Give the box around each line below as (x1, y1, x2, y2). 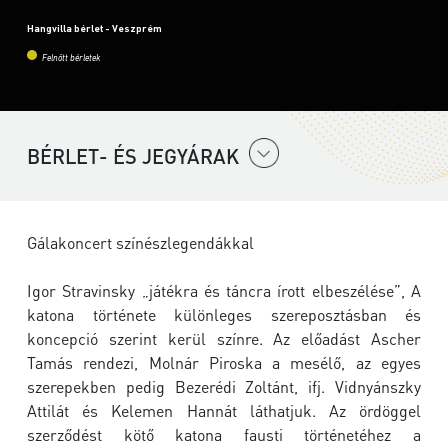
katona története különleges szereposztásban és (27, 304, 421, 326)
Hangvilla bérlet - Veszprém (27, 22, 162, 35)
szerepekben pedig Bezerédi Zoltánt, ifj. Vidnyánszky (27, 376, 421, 398)
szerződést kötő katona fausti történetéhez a (27, 424, 421, 446)
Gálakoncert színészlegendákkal (27, 232, 254, 254)
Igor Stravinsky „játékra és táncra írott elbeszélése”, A (27, 280, 421, 302)
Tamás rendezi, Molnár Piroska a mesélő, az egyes (27, 352, 421, 374)
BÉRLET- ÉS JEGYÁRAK (27, 143, 239, 170)
